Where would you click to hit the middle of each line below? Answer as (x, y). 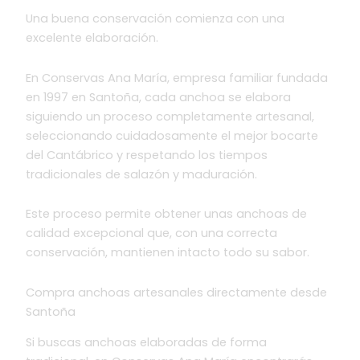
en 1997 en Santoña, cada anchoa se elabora (159, 97)
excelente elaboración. (92, 38)
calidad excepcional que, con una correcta (152, 233)
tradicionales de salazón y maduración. (142, 174)
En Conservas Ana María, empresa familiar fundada (177, 78)
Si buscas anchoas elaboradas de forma (147, 343)
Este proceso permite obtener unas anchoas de (167, 214)
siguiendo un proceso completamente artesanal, (170, 116)
